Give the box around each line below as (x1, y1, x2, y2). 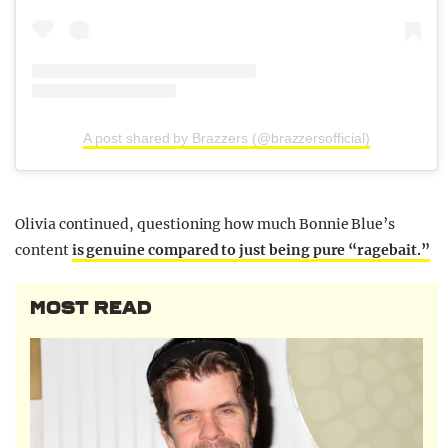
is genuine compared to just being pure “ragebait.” (71, 241, 430, 260)
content (15, 241, 72, 260)
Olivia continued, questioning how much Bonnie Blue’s (15, 215, 396, 234)
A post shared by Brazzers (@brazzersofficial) (83, 130, 370, 147)
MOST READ (30, 297, 152, 320)
